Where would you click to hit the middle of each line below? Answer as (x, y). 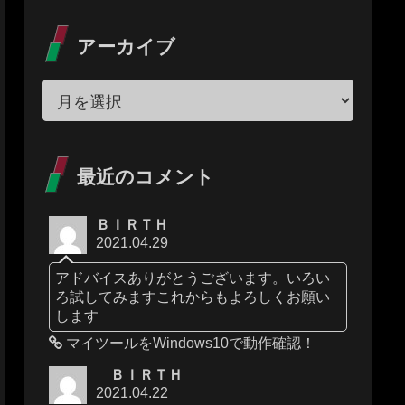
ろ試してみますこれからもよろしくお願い (192, 297)
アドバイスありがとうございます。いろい (192, 278)
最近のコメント (145, 177)
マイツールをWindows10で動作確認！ (188, 344)
